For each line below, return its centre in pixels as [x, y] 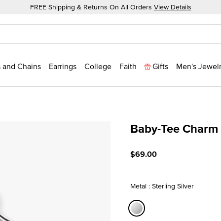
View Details [172, 7]
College [98, 66]
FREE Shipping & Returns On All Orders [92, 7]
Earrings [63, 66]
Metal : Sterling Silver [162, 186]
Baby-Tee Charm [174, 128]
